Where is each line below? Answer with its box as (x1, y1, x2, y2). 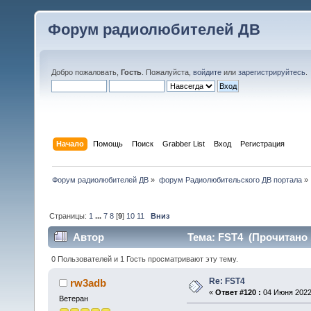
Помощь (93, 139, 124, 148)
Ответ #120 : (215, 287, 261, 296)
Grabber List (162, 139, 205, 148)
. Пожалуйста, (142, 68, 193, 76)
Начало (56, 139, 85, 148)
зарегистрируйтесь (238, 68, 305, 76)
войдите (193, 68, 221, 76)
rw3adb (70, 276, 107, 289)
